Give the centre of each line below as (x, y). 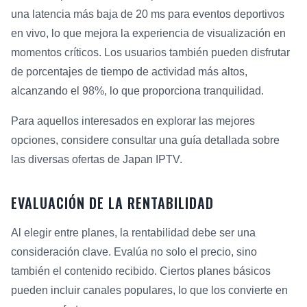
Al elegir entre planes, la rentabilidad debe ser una (133, 233)
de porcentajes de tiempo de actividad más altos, (129, 72)
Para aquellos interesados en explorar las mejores (133, 121)
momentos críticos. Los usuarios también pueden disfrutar (150, 53)
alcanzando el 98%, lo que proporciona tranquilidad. (137, 91)
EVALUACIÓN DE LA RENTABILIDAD (112, 203)
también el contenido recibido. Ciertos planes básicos (141, 271)
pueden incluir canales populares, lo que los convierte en (149, 291)
